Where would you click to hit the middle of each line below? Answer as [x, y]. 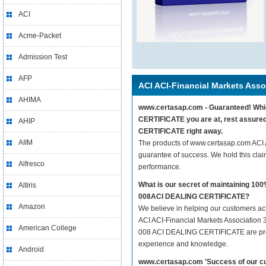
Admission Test [43, 57]
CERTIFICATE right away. [180, 131]
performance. [160, 167]
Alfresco [31, 164]
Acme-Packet [40, 36]
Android [31, 249]
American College [47, 228]
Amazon [32, 207]
